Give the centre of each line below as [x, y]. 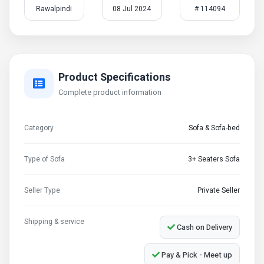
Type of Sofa [44, 159]
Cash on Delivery [204, 227]
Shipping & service [54, 222]
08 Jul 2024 [132, 9]
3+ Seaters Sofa [214, 159]
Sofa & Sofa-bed [214, 128]
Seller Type [42, 190]
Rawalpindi [54, 9]
